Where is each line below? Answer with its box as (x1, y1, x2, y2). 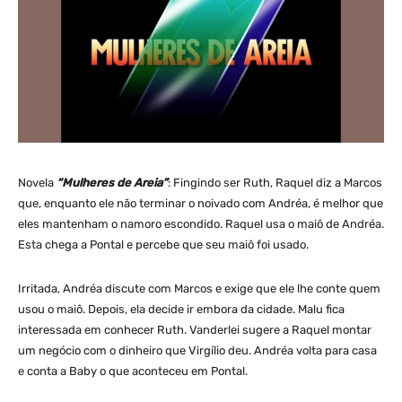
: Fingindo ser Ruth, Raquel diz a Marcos (168, 175, 382, 189)
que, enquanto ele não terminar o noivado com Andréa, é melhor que (18, 196, 383, 210)
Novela (18, 175, 57, 189)
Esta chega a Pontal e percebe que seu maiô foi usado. (18, 237, 309, 251)
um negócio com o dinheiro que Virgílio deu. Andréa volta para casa (18, 343, 377, 357)
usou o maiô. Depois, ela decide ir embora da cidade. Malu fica (18, 301, 345, 316)
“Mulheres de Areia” (57, 175, 168, 189)
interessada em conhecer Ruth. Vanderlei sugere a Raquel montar (18, 322, 371, 336)
